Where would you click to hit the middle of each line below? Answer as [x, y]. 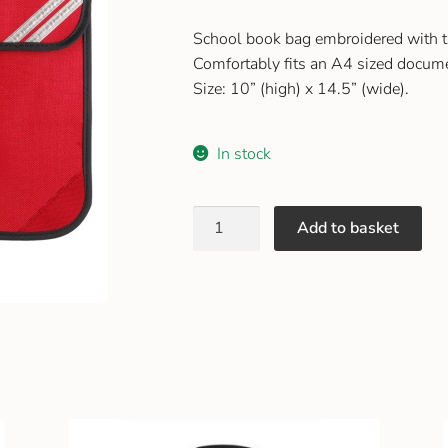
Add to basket [348, 227]
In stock [244, 154]
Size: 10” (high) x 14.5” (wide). [300, 89]
